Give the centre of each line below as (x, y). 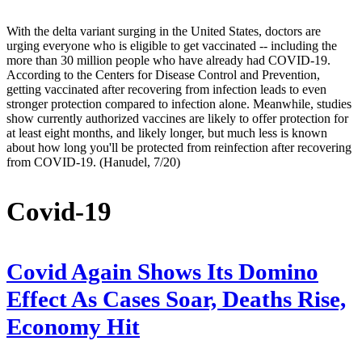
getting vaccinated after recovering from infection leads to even (166, 90)
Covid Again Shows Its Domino (162, 272)
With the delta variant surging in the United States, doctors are (164, 32)
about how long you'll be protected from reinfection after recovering (179, 148)
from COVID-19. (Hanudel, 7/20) (93, 162)
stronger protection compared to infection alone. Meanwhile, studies (179, 104)
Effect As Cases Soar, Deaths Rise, (176, 300)
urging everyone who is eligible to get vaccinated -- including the (172, 46)
